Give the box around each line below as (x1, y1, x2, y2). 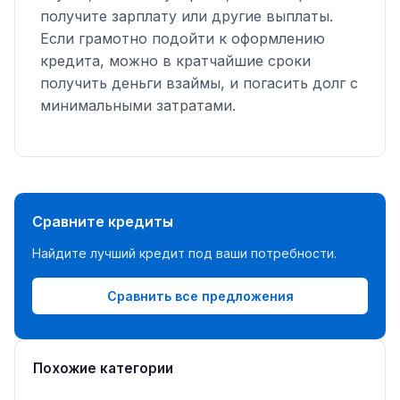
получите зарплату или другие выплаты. (40, 6, 333, 25)
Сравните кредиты (32, 212, 173, 230)
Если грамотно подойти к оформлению (40, 29, 325, 47)
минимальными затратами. (40, 96, 236, 114)
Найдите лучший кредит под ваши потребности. (32, 245, 337, 261)
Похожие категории (33, 360, 173, 378)
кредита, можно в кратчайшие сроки (40, 51, 311, 70)
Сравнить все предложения (106, 287, 294, 304)
